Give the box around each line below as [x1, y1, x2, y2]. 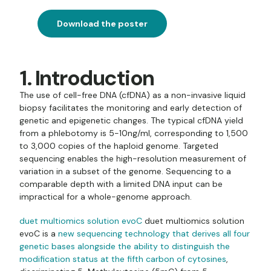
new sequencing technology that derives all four [58, 228, 250, 239]
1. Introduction [19, 64, 154, 92]
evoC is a [19, 228, 58, 239]
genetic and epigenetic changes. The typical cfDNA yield [19, 114, 243, 126]
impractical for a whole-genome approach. [19, 191, 192, 202]
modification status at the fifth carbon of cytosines [19, 253, 226, 264]
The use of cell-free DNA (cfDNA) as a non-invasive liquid [19, 89, 246, 100]
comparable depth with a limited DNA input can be [19, 178, 223, 189]
